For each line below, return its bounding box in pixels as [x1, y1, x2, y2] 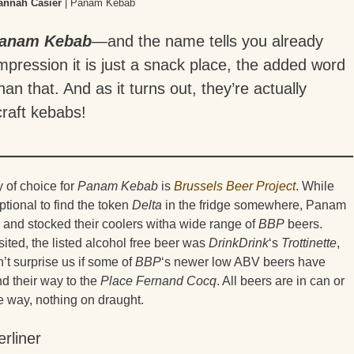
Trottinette [281, 235, 337, 250]
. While [296, 179, 334, 193]
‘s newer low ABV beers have [161, 254, 326, 269]
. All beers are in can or [217, 273, 345, 288]
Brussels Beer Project [174, 179, 296, 193]
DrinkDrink [209, 235, 269, 250]
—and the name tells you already [92, 32, 323, 50]
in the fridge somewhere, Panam [162, 198, 346, 212]
